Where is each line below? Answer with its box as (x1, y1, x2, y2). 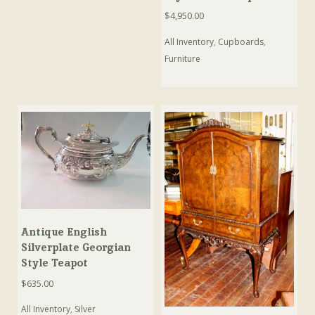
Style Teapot (21, 256, 89, 270)
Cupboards (218, 35, 264, 48)
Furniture (165, 52, 201, 65)
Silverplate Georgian (21, 240, 131, 255)
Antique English (21, 225, 108, 239)
